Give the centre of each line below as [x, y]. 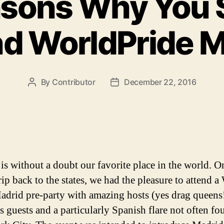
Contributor [73, 82]
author [44, 95]
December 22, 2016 [160, 82]
